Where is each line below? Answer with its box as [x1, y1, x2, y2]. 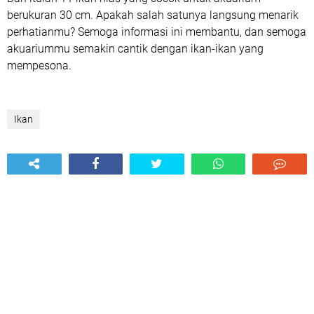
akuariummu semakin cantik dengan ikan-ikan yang [7, 41, 264, 55]
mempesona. [7, 58, 71, 72]
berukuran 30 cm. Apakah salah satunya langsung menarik [7, 8, 299, 22]
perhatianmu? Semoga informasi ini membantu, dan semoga [7, 25, 306, 39]
